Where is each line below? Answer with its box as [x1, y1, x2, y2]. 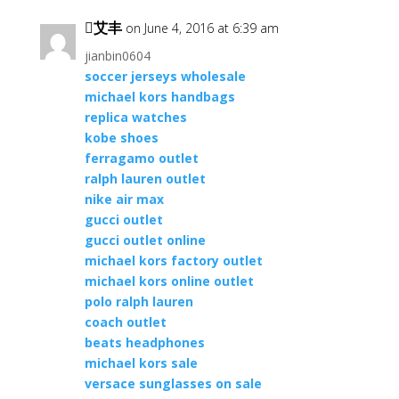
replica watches [84, 109, 187, 126]
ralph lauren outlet [84, 170, 206, 187]
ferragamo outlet [84, 150, 199, 167]
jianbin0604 [84, 47, 151, 64]
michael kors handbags [84, 88, 235, 105]
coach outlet [84, 313, 167, 330]
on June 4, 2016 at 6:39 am [125, 20, 279, 37]
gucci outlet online [84, 232, 206, 248]
